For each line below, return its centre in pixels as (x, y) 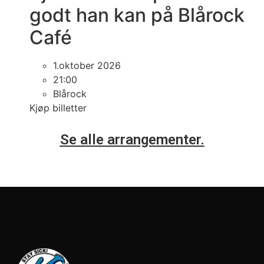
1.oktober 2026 (87, 65)
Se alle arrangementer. (132, 139)
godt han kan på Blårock (137, 15)
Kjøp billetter (58, 108)
